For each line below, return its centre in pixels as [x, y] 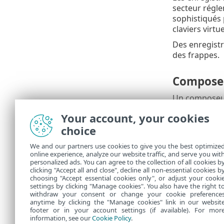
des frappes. [196, 55]
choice [78, 130]
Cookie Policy [111, 218]
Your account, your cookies [135, 118]
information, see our [61, 218]
